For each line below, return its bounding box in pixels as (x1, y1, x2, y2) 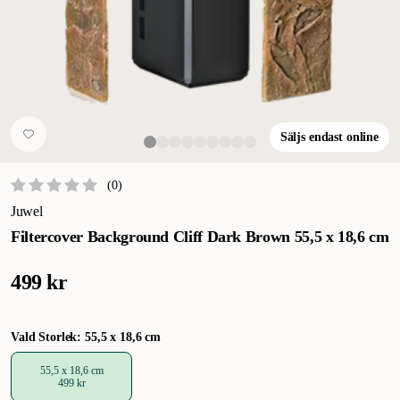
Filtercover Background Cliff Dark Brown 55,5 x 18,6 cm (11, 228, 389, 246)
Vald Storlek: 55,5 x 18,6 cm (11, 330, 162, 344)
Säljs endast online (279, 130, 379, 144)
